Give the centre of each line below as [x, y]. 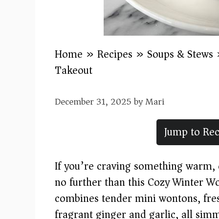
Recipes [115, 54]
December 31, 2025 [93, 101]
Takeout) [76, 70]
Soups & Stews [180, 54]
